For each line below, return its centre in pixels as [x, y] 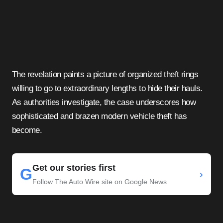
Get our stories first [74, 168]
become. [27, 130]
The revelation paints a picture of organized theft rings [105, 75]
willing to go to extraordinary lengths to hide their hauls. [107, 89]
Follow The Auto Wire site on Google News [100, 182]
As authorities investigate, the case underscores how [104, 103]
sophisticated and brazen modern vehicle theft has [100, 116]
